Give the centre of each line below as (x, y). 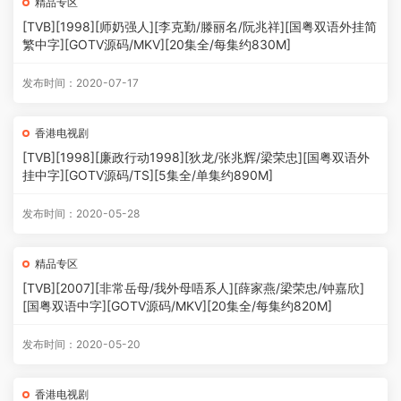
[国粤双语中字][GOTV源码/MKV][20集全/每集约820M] (177, 306)
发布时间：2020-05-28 (81, 213)
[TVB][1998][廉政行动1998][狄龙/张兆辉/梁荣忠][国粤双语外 (196, 157)
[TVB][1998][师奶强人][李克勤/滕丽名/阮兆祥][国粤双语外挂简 (200, 26)
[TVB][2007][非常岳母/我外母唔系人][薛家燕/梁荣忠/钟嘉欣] (193, 288)
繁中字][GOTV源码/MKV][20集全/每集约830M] (157, 44)
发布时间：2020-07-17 (81, 83)
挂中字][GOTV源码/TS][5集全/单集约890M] (148, 175)
